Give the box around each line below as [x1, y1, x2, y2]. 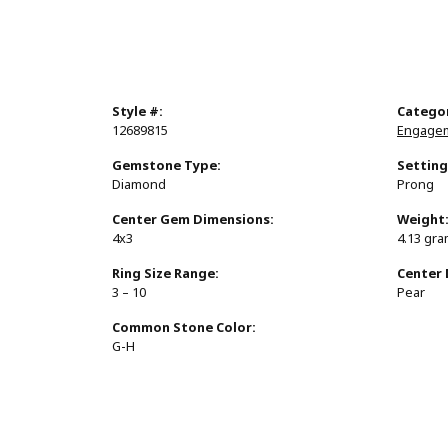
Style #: [112, 102, 163, 122]
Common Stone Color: [112, 318, 256, 338]
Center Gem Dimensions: [112, 210, 274, 230]
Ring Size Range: [112, 264, 219, 284]
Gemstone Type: [112, 156, 221, 176]
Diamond [112, 175, 166, 195]
